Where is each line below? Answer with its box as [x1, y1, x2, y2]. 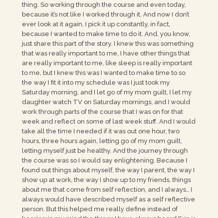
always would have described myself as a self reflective [21, 196, 195, 203]
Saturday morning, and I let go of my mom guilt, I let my [21, 89, 192, 96]
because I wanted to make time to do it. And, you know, [21, 30, 190, 37]
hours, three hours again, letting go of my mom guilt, [21, 137, 182, 145]
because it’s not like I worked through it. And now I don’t [21, 11, 189, 18]
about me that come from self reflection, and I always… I [21, 186, 192, 193]
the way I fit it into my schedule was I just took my [21, 79, 170, 86]
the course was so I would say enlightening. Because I [21, 157, 187, 164]
